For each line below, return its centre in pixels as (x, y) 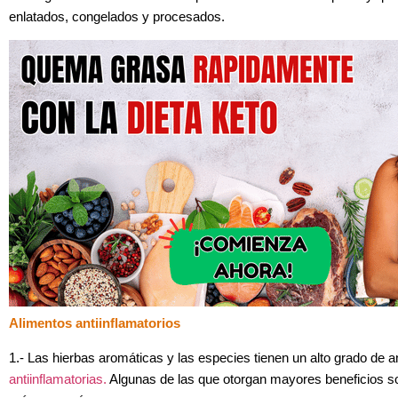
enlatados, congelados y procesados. (117, 16)
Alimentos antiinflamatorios (95, 324)
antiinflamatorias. (58, 379)
